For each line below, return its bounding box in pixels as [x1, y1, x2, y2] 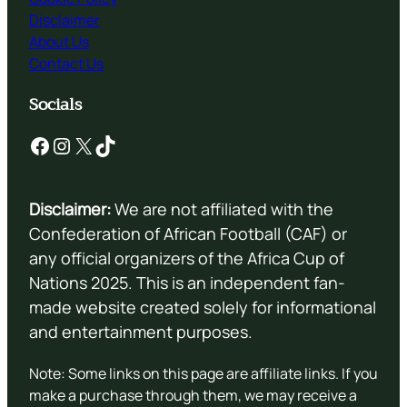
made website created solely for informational [29, 296, 376, 319]
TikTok [94, 129, 104, 160]
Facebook [28, 129, 39, 160]
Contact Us [29, 54, 104, 74]
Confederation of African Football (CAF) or [29, 223, 347, 245]
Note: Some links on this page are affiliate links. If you [29, 363, 378, 384]
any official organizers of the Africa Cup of [29, 247, 344, 270]
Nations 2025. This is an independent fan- [29, 272, 345, 294]
